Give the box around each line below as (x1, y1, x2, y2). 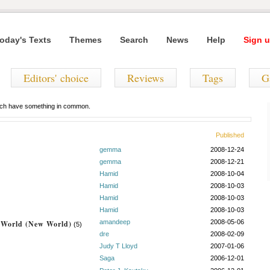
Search (120, 35, 148, 45)
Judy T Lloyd (99, 242, 137, 250)
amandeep (99, 218, 130, 225)
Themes (69, 35, 102, 45)
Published (216, 131, 244, 139)
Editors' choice (24, 71, 89, 85)
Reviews (127, 71, 164, 85)
